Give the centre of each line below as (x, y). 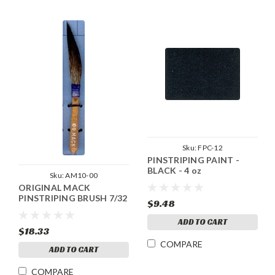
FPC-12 (210, 148)
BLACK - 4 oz (174, 171)
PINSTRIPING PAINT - (193, 160)
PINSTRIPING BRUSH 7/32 (73, 198)
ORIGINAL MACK (55, 188)
